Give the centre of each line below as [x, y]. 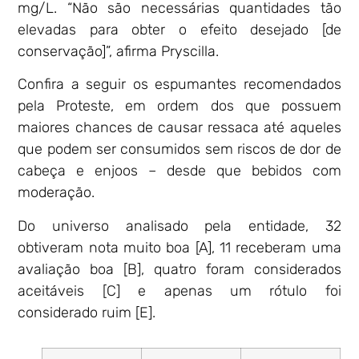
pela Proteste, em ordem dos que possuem [179, 106]
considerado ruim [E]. [87, 312]
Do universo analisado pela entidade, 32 [179, 226]
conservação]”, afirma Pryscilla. [119, 51]
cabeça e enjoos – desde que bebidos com [179, 171]
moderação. [56, 193]
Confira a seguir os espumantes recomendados [179, 85]
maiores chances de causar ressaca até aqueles [179, 128]
